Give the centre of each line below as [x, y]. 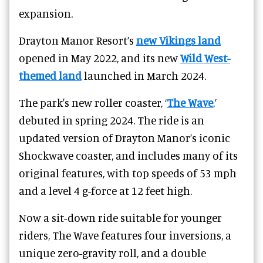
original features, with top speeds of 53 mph [128, 173]
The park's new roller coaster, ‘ [93, 103]
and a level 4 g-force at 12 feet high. [105, 191]
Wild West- [205, 58]
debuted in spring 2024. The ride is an [112, 120]
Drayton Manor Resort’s [77, 41]
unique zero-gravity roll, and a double [112, 253]
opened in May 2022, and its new [100, 58]
